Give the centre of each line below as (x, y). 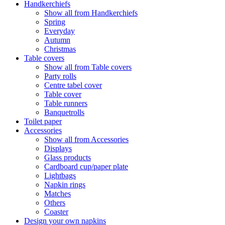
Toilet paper (43, 121)
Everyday (60, 31)
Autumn (57, 40)
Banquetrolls (64, 112)
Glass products (68, 157)
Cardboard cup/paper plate (86, 166)
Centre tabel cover (73, 85)
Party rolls (60, 76)
